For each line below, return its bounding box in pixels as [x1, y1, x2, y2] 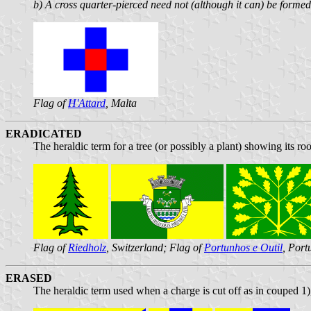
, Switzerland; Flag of [106, 241, 204, 253]
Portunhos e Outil [204, 241, 283, 253]
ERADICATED [6, 127, 82, 140]
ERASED [6, 271, 52, 284]
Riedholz [68, 241, 106, 253]
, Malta [106, 96, 137, 109]
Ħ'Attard [68, 96, 106, 109]
